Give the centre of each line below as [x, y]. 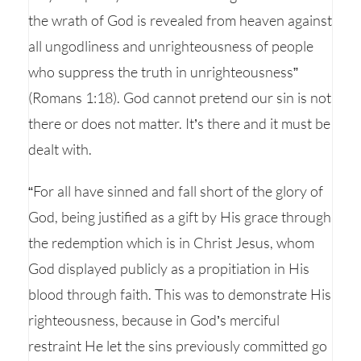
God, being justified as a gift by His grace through [180, 217]
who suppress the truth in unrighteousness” [163, 72]
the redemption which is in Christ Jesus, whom [171, 243]
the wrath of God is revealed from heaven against [180, 20]
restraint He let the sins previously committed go [178, 346]
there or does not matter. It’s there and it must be [179, 123]
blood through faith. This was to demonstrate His [180, 294]
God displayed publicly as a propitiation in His [169, 268]
